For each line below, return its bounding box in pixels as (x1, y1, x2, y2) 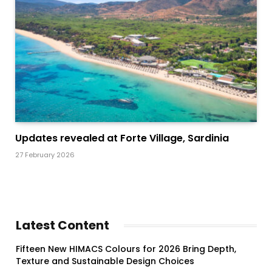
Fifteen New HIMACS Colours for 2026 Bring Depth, (16, 243, 236, 256)
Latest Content (16, 217, 109, 234)
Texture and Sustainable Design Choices (16, 255, 194, 268)
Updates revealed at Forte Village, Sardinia (15, 131, 229, 146)
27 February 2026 (15, 150, 75, 160)
